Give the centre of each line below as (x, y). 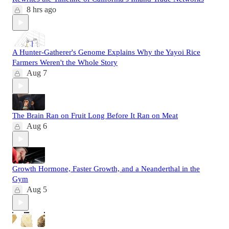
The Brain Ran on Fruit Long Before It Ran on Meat (95, 116)
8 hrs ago (41, 10)
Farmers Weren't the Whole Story (65, 63)
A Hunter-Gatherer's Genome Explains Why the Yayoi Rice (106, 52)
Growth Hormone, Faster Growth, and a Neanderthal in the (106, 169)
